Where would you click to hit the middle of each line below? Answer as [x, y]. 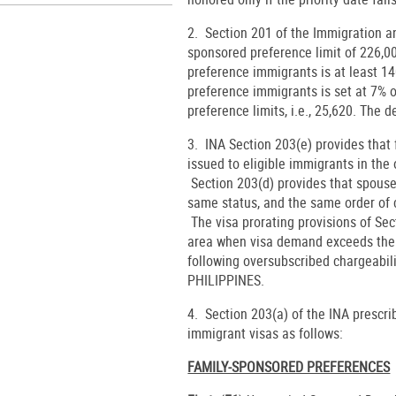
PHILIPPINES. [226, 280]
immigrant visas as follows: [271, 333]
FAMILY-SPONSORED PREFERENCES [289, 366]
